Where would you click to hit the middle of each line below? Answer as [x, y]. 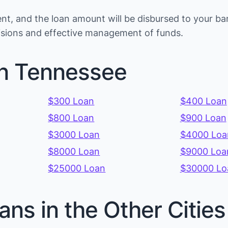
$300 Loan [71, 101]
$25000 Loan [77, 168]
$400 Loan [203, 101]
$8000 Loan [74, 152]
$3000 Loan [74, 135]
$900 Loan [203, 118]
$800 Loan [71, 118]
